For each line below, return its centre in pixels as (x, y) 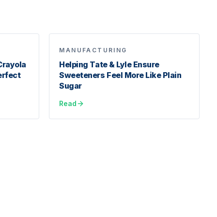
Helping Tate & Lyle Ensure (109, 64)
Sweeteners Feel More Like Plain (120, 75)
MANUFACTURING (93, 50)
